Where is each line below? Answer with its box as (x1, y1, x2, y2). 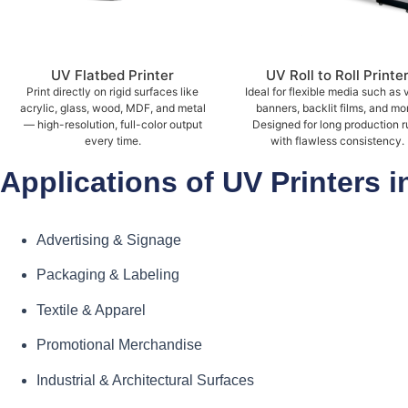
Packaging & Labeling (36, 267, 179, 283)
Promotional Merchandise (36, 337, 202, 353)
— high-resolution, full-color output (23, 117, 202, 132)
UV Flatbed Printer (51, 66, 174, 85)
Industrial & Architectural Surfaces (36, 372, 254, 388)
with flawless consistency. (270, 134, 404, 148)
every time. (84, 134, 141, 148)
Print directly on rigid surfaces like (26, 85, 199, 99)
